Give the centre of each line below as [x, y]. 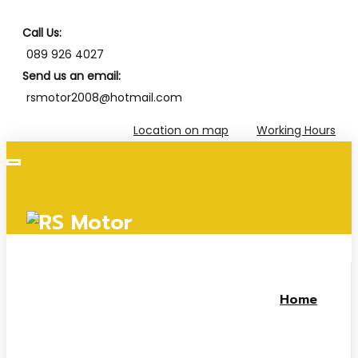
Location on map [181, 130]
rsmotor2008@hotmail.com [104, 97]
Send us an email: [72, 76]
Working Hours [296, 130]
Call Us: [42, 33]
